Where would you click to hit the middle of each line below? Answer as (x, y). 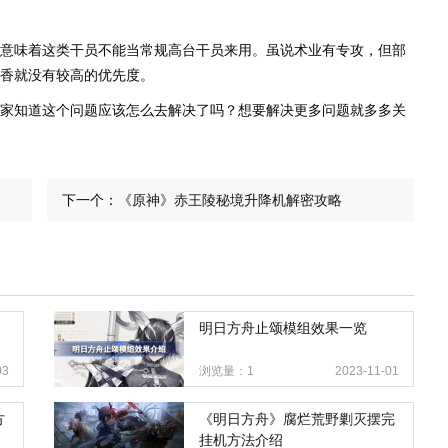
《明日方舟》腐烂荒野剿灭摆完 (297, 419)
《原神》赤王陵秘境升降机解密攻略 (229, 200)
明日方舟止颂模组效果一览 (283, 328)
